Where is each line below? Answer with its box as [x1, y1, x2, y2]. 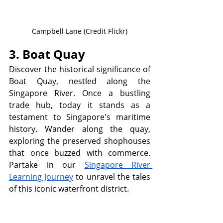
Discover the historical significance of [9, 64, 150, 75]
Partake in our [9, 159, 85, 171]
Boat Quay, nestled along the [9, 76, 150, 87]
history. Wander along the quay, [9, 123, 150, 135]
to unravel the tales [73, 171, 151, 183]
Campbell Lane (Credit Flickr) [32, 26, 127, 36]
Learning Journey [9, 171, 74, 183]
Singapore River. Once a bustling [9, 88, 150, 99]
